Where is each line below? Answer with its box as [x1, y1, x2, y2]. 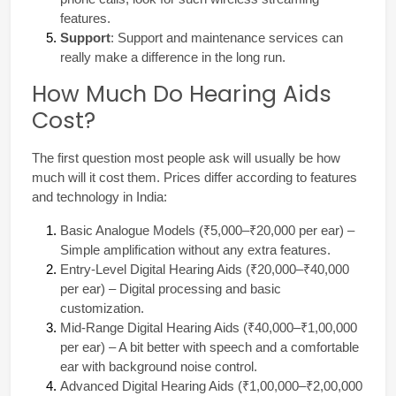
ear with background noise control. [60, 359, 257, 374]
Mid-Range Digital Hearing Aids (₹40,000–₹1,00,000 [60, 320, 357, 335]
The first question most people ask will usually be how [32, 150, 340, 165]
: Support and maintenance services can [110, 30, 343, 45]
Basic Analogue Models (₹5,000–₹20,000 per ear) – [60, 223, 354, 238]
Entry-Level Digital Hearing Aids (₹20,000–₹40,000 [60, 262, 349, 277]
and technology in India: [32, 189, 167, 204]
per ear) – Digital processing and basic [60, 281, 281, 296]
